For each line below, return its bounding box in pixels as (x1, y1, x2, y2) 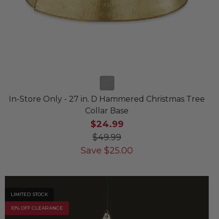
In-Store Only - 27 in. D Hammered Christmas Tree (9, 94, 205, 104)
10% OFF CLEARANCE (11, 204, 64, 211)
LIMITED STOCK (11, 191, 48, 197)
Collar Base (85, 106, 129, 115)
